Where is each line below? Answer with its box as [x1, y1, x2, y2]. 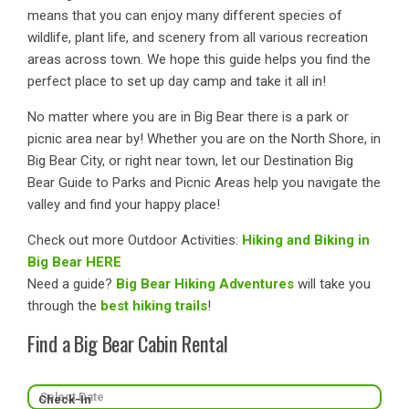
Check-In [38, 393, 91, 407]
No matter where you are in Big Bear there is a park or [27, 109, 349, 126]
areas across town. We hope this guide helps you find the [27, 51, 371, 68]
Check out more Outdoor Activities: [27, 232, 242, 249]
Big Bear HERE [27, 254, 121, 271]
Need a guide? [27, 276, 112, 293]
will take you [294, 276, 371, 293]
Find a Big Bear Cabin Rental [27, 328, 228, 360]
